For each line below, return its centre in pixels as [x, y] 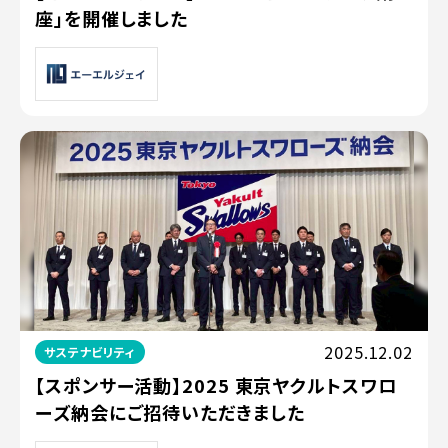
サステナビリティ [90, 352]
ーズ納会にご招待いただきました [170, 412]
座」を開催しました [112, 18]
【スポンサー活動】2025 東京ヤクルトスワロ [216, 385]
